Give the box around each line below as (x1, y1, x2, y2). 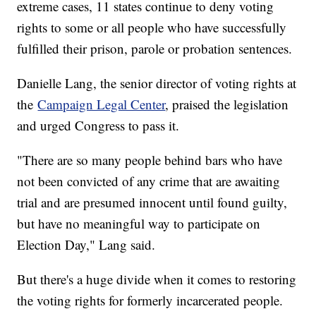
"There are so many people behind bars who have (17, 150, 283, 169)
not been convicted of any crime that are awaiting (17, 171, 281, 190)
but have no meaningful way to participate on (17, 214, 261, 232)
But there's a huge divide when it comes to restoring (17, 269, 297, 288)
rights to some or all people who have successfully (17, 18, 287, 36)
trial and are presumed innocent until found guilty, (17, 193, 288, 211)
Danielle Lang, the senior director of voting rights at (17, 73, 297, 92)
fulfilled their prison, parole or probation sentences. (17, 39, 293, 57)
